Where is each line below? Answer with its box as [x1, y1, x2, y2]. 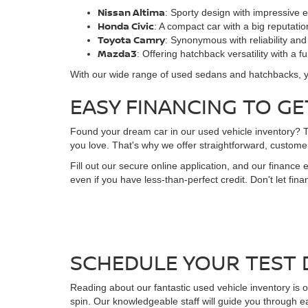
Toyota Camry [98, 33, 165, 46]
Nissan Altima [98, 5, 165, 19]
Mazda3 [98, 47, 137, 60]
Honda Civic [98, 19, 154, 32]
